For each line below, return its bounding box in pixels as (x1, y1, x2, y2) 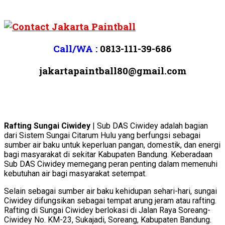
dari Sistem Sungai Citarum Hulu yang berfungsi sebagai (4, 131, 200, 141)
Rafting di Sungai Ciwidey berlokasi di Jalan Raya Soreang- (4, 205, 210, 215)
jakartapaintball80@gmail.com (39, 64, 186, 77)
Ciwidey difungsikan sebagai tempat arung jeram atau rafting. (4, 196, 216, 206)
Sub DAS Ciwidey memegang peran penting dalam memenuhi (4, 159, 217, 169)
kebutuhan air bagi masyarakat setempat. (4, 169, 147, 179)
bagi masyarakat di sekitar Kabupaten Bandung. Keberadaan (4, 150, 212, 160)
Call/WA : (53, 42, 97, 55)
